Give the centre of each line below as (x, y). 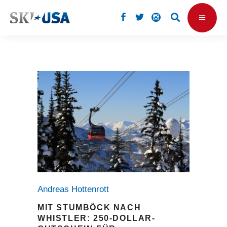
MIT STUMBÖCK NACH (89, 207)
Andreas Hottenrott (76, 189)
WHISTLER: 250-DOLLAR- (97, 218)
